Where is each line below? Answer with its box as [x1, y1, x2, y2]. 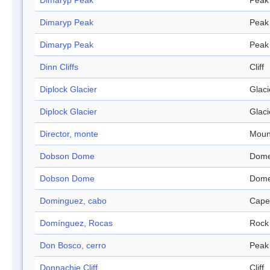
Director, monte [40, 129, 98, 139]
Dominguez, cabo [40, 196, 107, 206]
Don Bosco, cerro [40, 240, 106, 251]
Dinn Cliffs [40, 62, 78, 72]
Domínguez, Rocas [40, 218, 113, 228]
